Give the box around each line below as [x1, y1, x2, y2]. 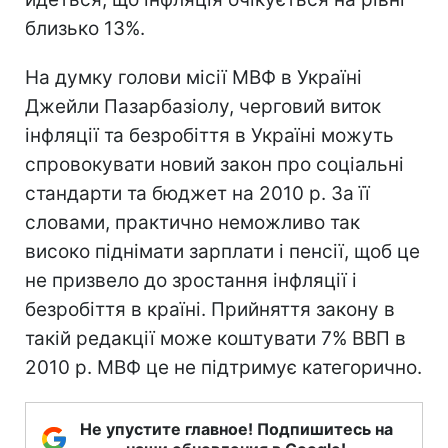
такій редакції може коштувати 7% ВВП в [25, 326, 406, 350]
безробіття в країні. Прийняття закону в [25, 297, 395, 321]
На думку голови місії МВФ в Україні [25, 65, 362, 89]
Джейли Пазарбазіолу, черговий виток [25, 94, 381, 118]
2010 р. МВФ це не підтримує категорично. [25, 355, 422, 379]
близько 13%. [25, 16, 145, 40]
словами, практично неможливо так [25, 210, 360, 234]
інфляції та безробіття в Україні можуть [25, 123, 394, 147]
